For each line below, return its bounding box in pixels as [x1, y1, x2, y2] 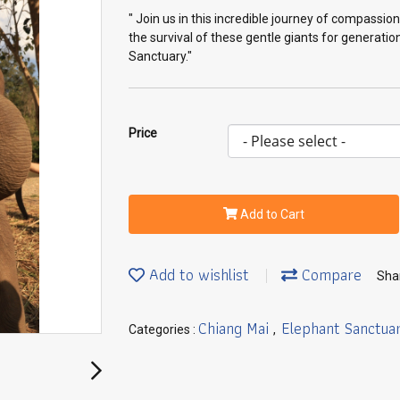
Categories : [129, 321, 198, 337]
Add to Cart [239, 206, 304, 221]
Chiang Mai [198, 314, 273, 341]
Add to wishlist [145, 262, 249, 288]
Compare [297, 262, 362, 288]
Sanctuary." [129, 49, 192, 63]
